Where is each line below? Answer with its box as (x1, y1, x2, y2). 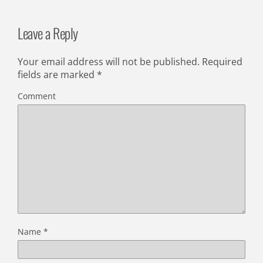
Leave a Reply (18, 22, 78, 43)
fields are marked (18, 68, 97, 81)
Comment (18, 90, 56, 102)
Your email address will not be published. (18, 55, 200, 68)
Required (200, 55, 242, 68)
